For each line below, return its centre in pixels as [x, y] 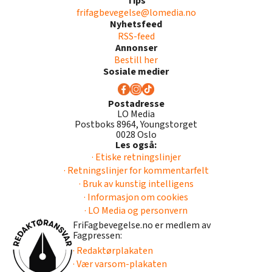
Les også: [136, 145]
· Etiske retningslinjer [136, 158]
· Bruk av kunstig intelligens [136, 184]
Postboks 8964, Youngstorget [136, 125]
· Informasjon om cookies [136, 198]
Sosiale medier [136, 72]
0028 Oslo [136, 135]
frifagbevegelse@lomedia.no [136, 13]
